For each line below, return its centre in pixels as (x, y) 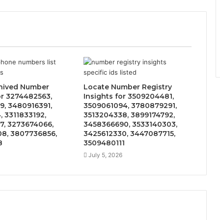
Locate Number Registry (127, 87)
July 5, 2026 (105, 155)
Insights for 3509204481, (128, 96)
